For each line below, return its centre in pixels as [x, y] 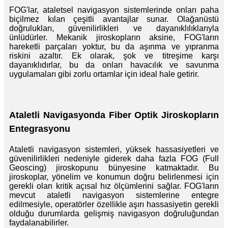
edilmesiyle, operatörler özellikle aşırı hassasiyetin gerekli [114, 205]
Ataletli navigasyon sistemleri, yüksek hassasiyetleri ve [114, 150]
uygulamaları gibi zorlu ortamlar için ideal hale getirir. [104, 74]
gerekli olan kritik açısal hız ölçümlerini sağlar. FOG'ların [114, 186]
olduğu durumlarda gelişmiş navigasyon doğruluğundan [114, 214]
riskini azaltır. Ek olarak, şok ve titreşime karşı [114, 55]
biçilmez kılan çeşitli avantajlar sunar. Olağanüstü [114, 19]
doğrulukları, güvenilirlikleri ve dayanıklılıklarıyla [114, 28]
